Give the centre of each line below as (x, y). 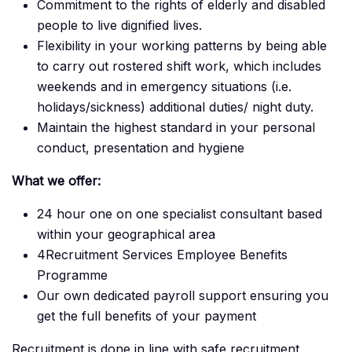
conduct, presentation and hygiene (141, 148)
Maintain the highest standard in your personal (176, 128)
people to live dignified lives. (119, 26)
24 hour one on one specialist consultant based (180, 214)
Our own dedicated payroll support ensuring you (183, 296)
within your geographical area (126, 235)
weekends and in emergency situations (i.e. (164, 87)
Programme (72, 275)
